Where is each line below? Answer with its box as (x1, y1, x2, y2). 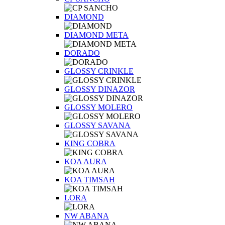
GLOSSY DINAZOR (64, 85, 135, 93)
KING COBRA (64, 139, 116, 148)
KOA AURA (64, 157, 107, 166)
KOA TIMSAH (64, 175, 115, 184)
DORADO (64, 49, 100, 57)
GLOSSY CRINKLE (64, 67, 134, 75)
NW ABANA (64, 211, 109, 220)
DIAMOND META (64, 31, 129, 39)
